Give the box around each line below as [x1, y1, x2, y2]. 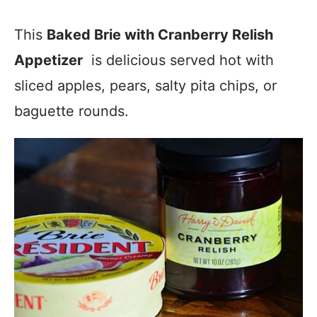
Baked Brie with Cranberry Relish [47, 26, 273, 43]
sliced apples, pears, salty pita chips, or [14, 77, 277, 94]
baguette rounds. [14, 103, 129, 120]
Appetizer [14, 52, 83, 69]
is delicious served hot [83, 52, 241, 69]
